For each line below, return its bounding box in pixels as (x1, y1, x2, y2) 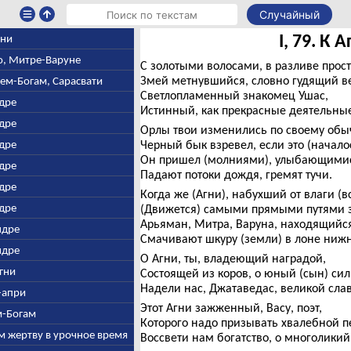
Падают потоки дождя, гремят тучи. (139, 167, 332, 182)
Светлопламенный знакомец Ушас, (139, 88, 328, 103)
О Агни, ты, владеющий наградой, (139, 251, 326, 266)
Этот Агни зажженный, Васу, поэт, (139, 300, 322, 315)
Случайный (259, 8, 320, 21)
